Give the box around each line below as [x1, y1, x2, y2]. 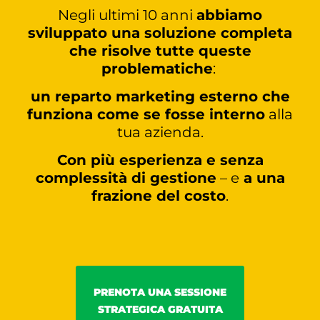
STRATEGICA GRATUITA [97, 302, 223, 316]
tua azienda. [116, 123, 204, 141]
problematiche [101, 59, 213, 77]
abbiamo [196, 6, 262, 24]
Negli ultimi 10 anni [58, 6, 196, 24]
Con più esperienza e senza [56, 151, 264, 169]
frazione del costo [91, 187, 226, 205]
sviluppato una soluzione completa [28, 24, 292, 41]
